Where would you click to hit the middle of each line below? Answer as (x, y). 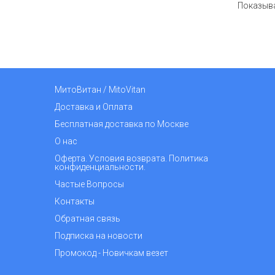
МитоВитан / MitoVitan (100, 90)
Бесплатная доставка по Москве (122, 124)
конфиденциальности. (100, 167)
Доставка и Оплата (94, 107)
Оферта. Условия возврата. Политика (131, 158)
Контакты (75, 201)
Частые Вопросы (89, 184)
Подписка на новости (99, 236)
